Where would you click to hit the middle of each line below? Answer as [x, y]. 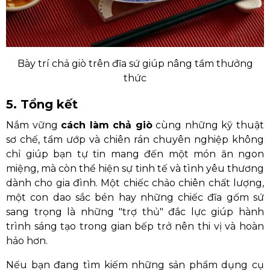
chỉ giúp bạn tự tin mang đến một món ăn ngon [135, 154]
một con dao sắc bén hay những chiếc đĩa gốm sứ [135, 197]
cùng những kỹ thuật [208, 125]
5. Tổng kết [42, 104]
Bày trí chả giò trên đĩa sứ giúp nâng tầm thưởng [135, 64]
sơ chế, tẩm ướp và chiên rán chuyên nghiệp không [135, 140]
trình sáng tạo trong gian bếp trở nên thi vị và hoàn [135, 226]
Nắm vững [34, 125]
